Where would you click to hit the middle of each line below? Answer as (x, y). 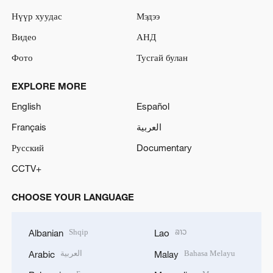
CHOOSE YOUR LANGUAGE (73, 197)
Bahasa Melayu (210, 253)
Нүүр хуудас (37, 16)
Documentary (164, 147)
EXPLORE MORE (49, 86)
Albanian (46, 233)
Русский (27, 147)
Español (153, 106)
